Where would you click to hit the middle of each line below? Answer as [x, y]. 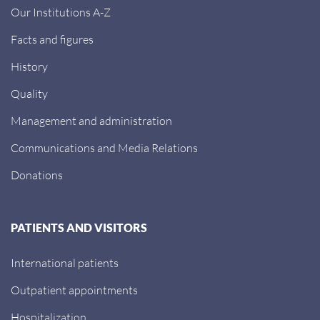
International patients [65, 262]
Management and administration [91, 120]
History [29, 66]
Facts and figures [52, 39]
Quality [29, 93]
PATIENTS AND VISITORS [79, 227]
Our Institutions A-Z [61, 12]
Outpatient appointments [74, 290]
